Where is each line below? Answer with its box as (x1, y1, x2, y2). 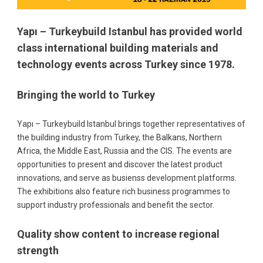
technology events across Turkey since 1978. (16, 58, 235, 71)
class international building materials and (16, 42, 218, 55)
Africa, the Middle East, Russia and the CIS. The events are (16, 146, 232, 156)
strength (16, 244, 59, 257)
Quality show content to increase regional (16, 228, 220, 241)
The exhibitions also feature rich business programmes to (16, 187, 230, 197)
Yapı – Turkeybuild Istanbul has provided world (16, 25, 242, 38)
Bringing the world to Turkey (16, 89, 155, 102)
